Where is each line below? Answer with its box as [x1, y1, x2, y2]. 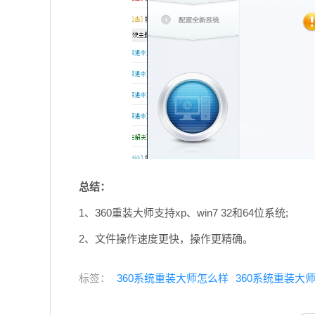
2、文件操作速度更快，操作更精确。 [78, 233, 253, 245]
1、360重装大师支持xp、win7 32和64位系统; [78, 207, 288, 219]
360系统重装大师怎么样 [116, 272, 229, 284]
